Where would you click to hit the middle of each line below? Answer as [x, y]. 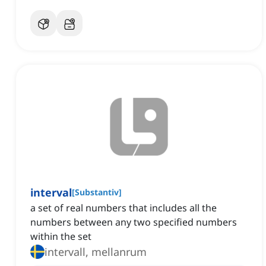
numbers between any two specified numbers [134, 222]
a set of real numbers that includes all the [123, 208]
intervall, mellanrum [96, 252]
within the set [61, 237]
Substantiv [97, 192]
